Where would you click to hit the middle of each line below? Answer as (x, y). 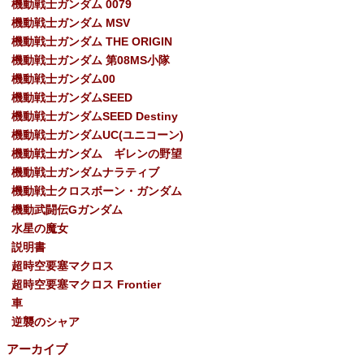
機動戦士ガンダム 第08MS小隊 (91, 60)
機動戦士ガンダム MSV (71, 22)
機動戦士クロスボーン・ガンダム (97, 191)
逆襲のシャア (45, 321)
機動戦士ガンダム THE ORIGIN (92, 41)
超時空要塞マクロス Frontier (86, 284)
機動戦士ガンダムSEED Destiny (95, 116)
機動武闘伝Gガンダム (67, 209)
